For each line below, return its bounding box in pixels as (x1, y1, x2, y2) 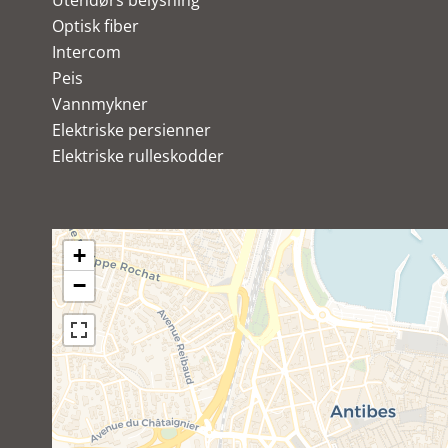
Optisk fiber (52, 15, 139, 37)
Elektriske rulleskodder (52, 145, 224, 167)
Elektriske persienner (52, 119, 211, 141)
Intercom (52, 41, 121, 63)
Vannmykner (52, 93, 148, 115)
